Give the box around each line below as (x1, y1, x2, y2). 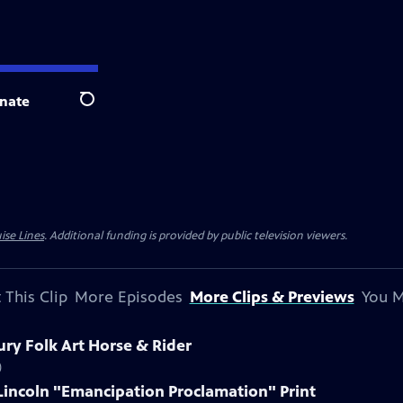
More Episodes (74, 287, 183, 307)
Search (79, 100, 123, 118)
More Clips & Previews (189, 287, 354, 307)
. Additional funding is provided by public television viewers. (44, 228, 347, 243)
